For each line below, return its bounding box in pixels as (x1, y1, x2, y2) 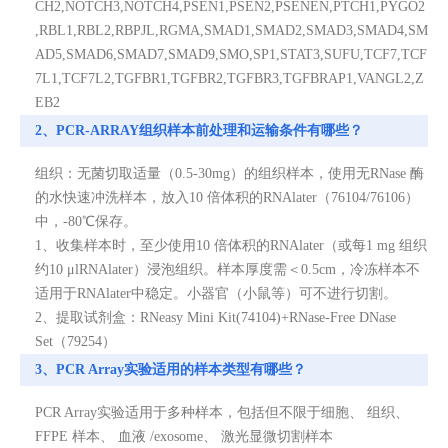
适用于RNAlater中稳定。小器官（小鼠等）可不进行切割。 (35, 285, 397, 301)
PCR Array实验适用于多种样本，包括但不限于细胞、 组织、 (35, 404, 409, 420)
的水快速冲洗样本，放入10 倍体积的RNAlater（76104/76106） (35, 189, 419, 205)
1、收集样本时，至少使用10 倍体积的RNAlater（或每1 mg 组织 (35, 237, 427, 253)
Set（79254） (35, 333, 116, 349)
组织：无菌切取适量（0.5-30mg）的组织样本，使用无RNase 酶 (35, 165, 424, 181)
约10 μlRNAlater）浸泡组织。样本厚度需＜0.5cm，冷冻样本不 (35, 261, 420, 277)
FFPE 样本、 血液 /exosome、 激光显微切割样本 (35, 428, 333, 444)
